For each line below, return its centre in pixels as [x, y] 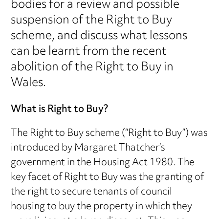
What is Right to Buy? [60, 109]
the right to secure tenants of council [92, 192]
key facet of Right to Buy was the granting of [108, 177]
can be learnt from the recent [89, 52]
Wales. [29, 83]
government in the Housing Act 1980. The [103, 163]
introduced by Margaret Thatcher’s [88, 148]
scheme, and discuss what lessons [99, 36]
